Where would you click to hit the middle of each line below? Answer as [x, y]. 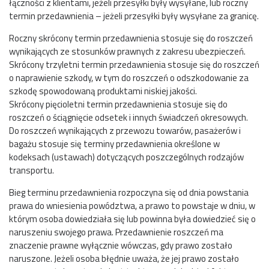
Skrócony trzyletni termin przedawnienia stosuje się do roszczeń [134, 64]
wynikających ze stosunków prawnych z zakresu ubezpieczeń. [127, 51]
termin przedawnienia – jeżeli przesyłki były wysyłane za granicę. [134, 16]
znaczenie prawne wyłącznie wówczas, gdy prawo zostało [121, 245]
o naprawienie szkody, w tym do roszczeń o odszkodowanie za [129, 77]
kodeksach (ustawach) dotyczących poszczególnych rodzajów [126, 157]
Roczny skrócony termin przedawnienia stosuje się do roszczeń [131, 38]
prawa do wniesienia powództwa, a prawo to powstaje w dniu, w [132, 205]
